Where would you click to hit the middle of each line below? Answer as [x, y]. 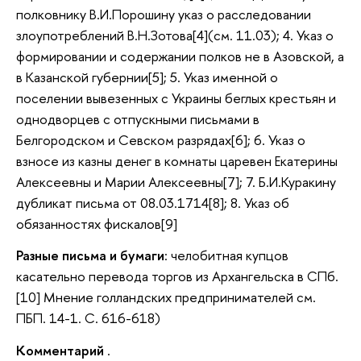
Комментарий [60, 350]
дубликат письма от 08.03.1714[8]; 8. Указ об [153, 202]
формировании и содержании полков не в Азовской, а [180, 56]
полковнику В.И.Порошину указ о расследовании [164, 14]
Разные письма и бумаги [90, 255]
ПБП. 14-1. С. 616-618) [88, 318]
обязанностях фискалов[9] [97, 223]
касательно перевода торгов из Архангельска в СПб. [177, 276]
